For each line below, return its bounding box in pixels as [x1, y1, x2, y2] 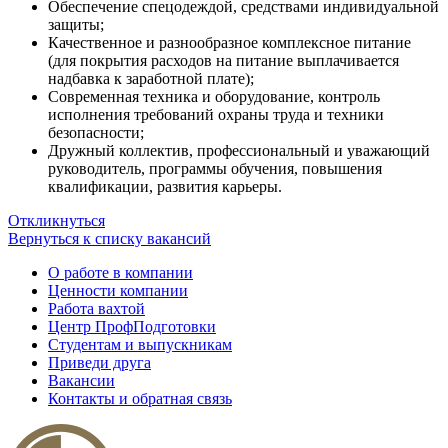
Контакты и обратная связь [48, 389, 232, 407]
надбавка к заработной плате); [48, 69, 254, 87]
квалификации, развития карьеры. [48, 177, 282, 195]
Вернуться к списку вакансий [8, 229, 211, 247]
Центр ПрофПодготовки [48, 317, 216, 335]
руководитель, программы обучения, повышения [48, 159, 382, 177]
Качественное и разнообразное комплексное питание [48, 33, 411, 51]
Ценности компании [48, 281, 188, 299]
